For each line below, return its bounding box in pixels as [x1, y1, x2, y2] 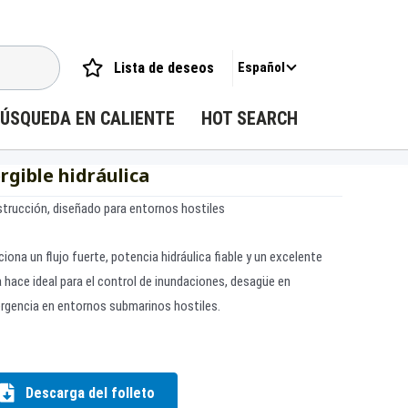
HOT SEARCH [201, 107, 298, 129]
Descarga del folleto [25, 383, 155, 402]
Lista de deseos [114, 58, 214, 76]
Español [238, 59, 285, 76]
